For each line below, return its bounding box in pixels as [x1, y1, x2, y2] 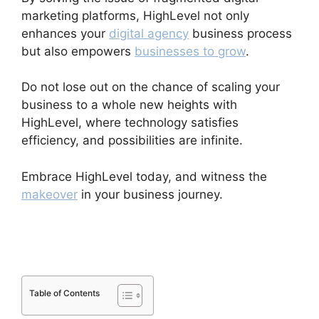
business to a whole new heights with [21, 98, 237, 112]
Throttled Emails [21, 204, 115, 219]
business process [189, 26, 292, 41]
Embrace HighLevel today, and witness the [21, 169, 267, 184]
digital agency [109, 26, 189, 41]
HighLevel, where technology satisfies [21, 115, 239, 130]
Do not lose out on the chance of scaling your [21, 80, 280, 94]
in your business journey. [78, 187, 226, 202]
